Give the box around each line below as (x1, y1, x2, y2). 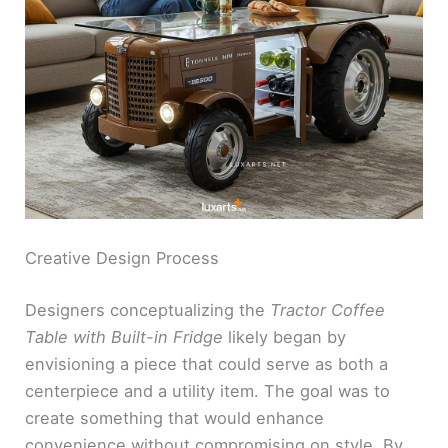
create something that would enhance (25, 407, 325, 428)
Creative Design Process (25, 247, 220, 268)
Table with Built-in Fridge (25, 326, 229, 347)
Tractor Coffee (270, 299, 386, 320)
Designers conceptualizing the (25, 299, 271, 320)
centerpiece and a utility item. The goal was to (25, 380, 391, 401)
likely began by (228, 326, 347, 347)
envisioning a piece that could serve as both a (25, 353, 389, 374)
